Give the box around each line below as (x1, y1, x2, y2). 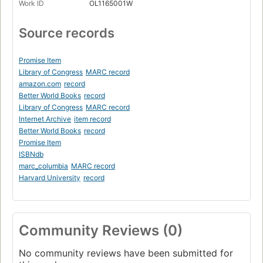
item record (74, 114, 111, 123)
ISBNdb (19, 149, 43, 159)
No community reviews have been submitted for (19, 247, 233, 259)
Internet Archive (19, 114, 71, 123)
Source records (19, 25, 114, 41)
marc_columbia (19, 161, 68, 170)
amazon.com (19, 79, 61, 88)
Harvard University (19, 173, 80, 182)
